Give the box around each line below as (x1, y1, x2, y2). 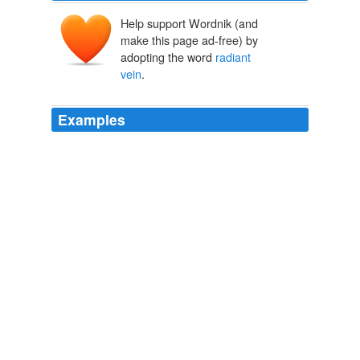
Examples (58, 109, 125, 130)
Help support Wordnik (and (121, 14, 258, 32)
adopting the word (121, 48, 215, 66)
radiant (215, 48, 251, 66)
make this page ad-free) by (121, 31, 258, 49)
